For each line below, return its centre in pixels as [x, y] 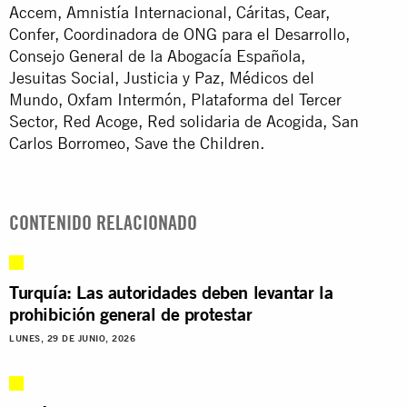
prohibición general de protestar [131, 313]
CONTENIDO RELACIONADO [103, 222]
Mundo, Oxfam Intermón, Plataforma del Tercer [175, 99]
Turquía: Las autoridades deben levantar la [171, 292]
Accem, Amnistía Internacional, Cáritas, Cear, [169, 12]
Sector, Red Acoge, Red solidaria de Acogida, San [184, 121]
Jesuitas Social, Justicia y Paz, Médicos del [162, 77]
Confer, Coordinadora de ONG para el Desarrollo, [179, 34]
